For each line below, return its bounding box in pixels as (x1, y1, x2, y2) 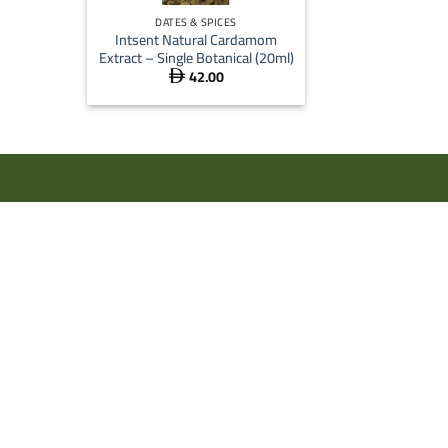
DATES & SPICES (155, 12, 237, 33)
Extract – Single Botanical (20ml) (98, 43, 294, 71)
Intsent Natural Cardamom (115, 25, 277, 53)
